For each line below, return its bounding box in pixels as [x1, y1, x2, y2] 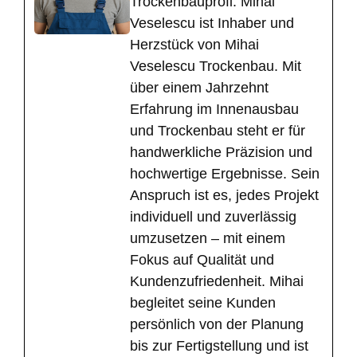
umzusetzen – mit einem [130, 230, 285, 247]
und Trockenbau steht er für [130, 123, 305, 139]
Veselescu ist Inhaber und [130, 15, 294, 32]
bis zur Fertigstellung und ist [130, 338, 308, 355]
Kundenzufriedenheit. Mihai [130, 273, 304, 290]
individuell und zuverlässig [130, 209, 296, 226]
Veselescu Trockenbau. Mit [130, 58, 301, 75]
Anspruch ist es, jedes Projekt [130, 187, 319, 204]
